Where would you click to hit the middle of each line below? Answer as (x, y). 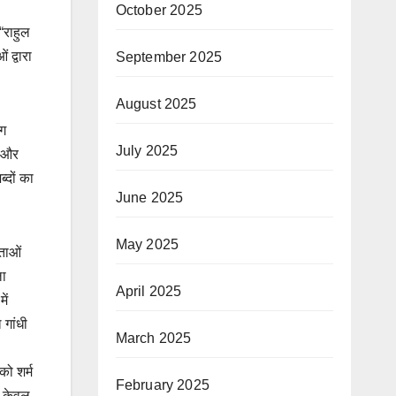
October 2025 (159, 10)
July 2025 (147, 151)
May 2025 (147, 244)
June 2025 (149, 198)
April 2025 (148, 291)
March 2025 (153, 338)
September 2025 (169, 57)
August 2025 (156, 104)
